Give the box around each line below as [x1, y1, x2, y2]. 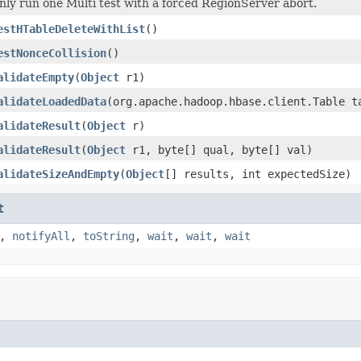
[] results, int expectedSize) [164, 167, 351, 180]
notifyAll [12, 229, 70, 243]
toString [83, 229, 135, 243]
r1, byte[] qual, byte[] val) [126, 143, 313, 156]
